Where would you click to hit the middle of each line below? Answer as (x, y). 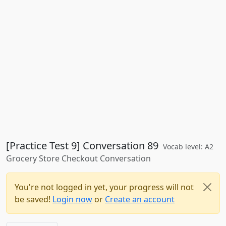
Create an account (140, 199)
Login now (72, 199)
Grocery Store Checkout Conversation (78, 158)
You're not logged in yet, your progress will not (104, 187)
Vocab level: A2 (188, 147)
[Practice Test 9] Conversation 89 (83, 146)
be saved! (34, 199)
